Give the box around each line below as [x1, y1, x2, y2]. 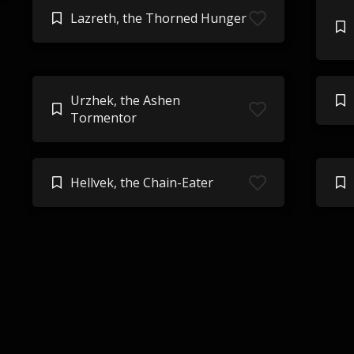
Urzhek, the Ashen [70, 92, 180, 109]
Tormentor [70, 109, 137, 126]
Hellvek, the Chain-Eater [70, 174, 213, 191]
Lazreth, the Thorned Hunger [70, 9, 247, 27]
